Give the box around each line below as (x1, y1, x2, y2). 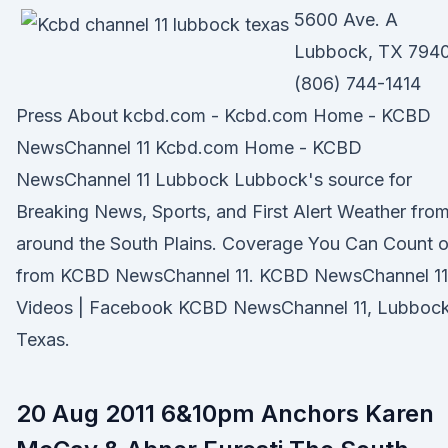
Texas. (16, 329, 70, 350)
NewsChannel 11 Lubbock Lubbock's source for (16, 169, 412, 190)
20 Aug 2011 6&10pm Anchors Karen (16, 399, 434, 428)
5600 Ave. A (294, 9, 398, 30)
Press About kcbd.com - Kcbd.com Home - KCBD (16, 105, 431, 126)
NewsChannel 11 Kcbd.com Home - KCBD (16, 137, 362, 158)
